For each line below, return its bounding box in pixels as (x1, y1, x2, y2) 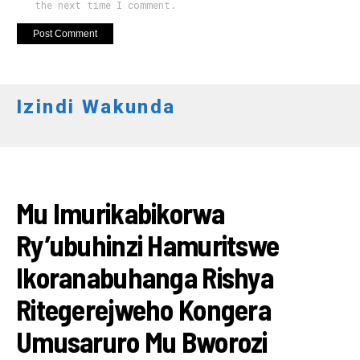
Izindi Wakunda (16, 95, 176, 118)
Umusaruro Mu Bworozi (16, 323, 272, 358)
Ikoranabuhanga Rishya (16, 259, 273, 294)
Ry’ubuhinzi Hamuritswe (16, 227, 280, 262)
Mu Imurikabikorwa (16, 194, 224, 230)
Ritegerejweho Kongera (16, 291, 271, 326)
